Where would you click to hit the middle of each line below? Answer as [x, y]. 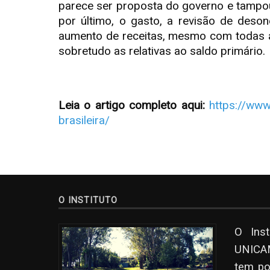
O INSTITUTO [88, 200]
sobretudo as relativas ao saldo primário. [162, 51]
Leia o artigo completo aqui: [132, 105]
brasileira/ [84, 120]
